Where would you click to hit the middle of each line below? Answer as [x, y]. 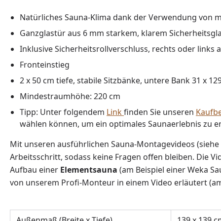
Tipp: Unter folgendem [63, 112]
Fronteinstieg [45, 64]
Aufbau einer [35, 169]
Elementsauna [90, 169]
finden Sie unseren [160, 112]
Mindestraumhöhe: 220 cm [70, 96]
